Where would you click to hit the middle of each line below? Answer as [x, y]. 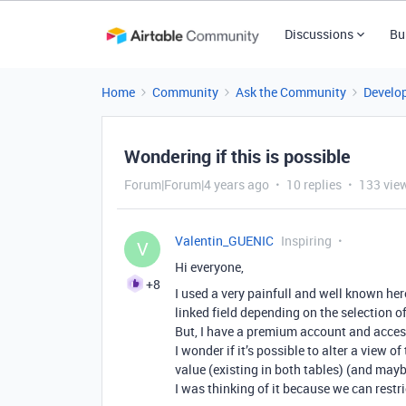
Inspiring [306, 241]
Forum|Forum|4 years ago [197, 184]
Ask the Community [291, 92]
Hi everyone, [209, 267]
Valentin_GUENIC [224, 241]
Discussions [319, 34]
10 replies [314, 184]
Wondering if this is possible [237, 156]
